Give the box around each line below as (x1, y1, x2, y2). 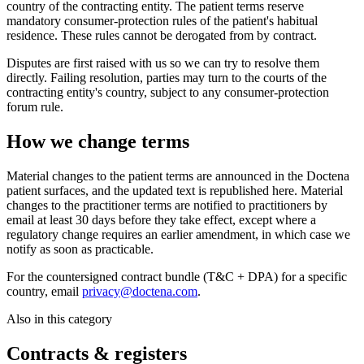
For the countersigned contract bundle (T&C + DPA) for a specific (6, 269, 347, 284)
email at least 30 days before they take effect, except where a (6, 212, 316, 227)
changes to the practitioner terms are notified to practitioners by (6, 197, 327, 212)
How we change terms (6, 130, 189, 152)
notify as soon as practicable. (6, 241, 154, 256)
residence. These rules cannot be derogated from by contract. (6, 28, 317, 43)
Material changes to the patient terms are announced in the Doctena (6, 168, 349, 183)
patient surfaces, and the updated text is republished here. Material (6, 183, 343, 197)
